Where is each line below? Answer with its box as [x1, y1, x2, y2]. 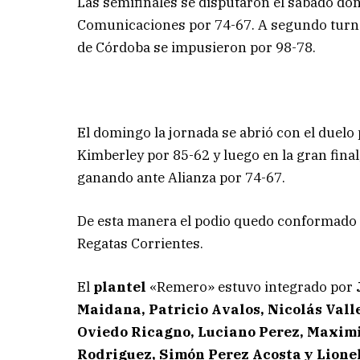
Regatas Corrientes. [77, 235, 204, 253]
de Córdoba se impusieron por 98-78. [77, 38, 317, 56]
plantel [93, 278, 147, 297]
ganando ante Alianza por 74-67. [77, 169, 286, 187]
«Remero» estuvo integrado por [146, 278, 357, 297]
